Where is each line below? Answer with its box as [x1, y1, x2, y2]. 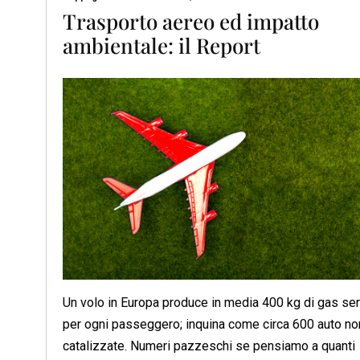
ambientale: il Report [63, 31, 260, 59]
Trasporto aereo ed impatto [63, 6, 319, 35]
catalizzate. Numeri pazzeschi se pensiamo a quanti [63, 337, 355, 354]
